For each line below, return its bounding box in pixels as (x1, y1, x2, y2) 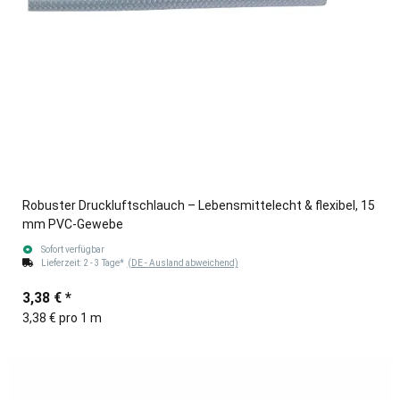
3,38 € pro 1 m (22, 311, 102, 326)
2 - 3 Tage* (82, 258, 128, 269)
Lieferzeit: (40, 258, 83, 269)
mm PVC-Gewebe (22, 217, 123, 232)
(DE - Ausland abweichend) (127, 258, 238, 269)
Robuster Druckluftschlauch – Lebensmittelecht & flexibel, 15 (22, 198, 375, 213)
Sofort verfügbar (40, 245, 104, 255)
